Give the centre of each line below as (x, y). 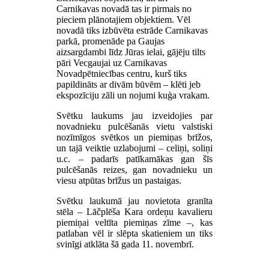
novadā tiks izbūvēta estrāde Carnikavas (132, 30)
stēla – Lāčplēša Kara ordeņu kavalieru (134, 211)
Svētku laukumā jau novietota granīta (134, 201)
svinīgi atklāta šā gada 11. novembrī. (125, 244)
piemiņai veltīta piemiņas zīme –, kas (134, 222)
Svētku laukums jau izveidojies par (134, 115)
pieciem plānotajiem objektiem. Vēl (124, 19)
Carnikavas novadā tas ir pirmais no (124, 8)
